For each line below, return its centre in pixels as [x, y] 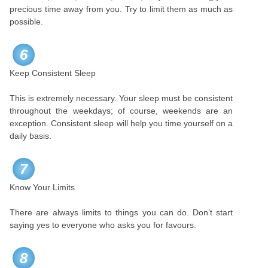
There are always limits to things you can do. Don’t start [121, 212]
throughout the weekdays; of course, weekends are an [121, 111]
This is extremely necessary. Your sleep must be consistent [121, 98]
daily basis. [31, 136]
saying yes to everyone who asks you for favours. [103, 225]
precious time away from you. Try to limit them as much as [121, 9]
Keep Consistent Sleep [53, 73]
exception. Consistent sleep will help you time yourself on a [121, 123]
